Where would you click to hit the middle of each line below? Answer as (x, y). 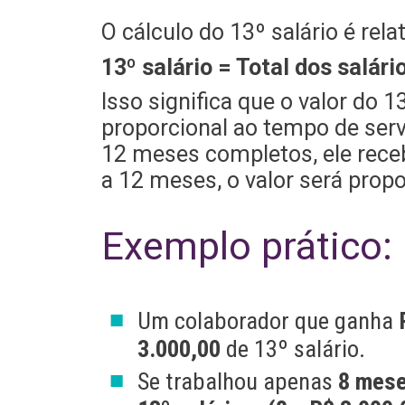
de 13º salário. (292, 349)
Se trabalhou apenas (237, 381)
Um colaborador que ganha (268, 321)
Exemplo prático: (246, 245)
